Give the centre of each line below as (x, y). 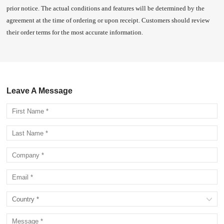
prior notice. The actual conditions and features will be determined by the (106, 8)
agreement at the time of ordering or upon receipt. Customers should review (108, 20)
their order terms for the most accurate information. (75, 32)
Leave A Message (40, 91)
